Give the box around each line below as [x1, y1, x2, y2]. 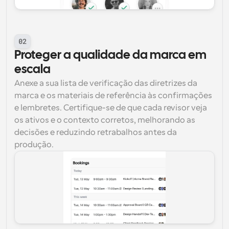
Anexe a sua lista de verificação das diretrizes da [14, 79, 197, 88]
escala [14, 64, 51, 76]
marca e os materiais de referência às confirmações [14, 91, 212, 100]
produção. [14, 140, 54, 149]
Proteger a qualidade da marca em [14, 50, 207, 61]
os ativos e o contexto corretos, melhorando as [14, 116, 195, 125]
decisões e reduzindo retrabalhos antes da [14, 128, 177, 137]
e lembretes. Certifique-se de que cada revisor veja [14, 103, 207, 112]
